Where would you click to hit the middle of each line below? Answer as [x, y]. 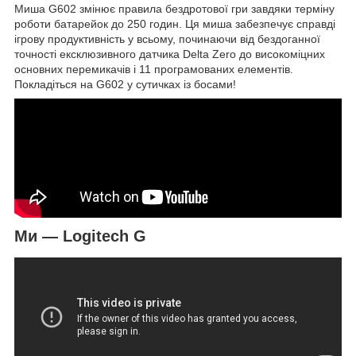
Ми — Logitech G [80, 236]
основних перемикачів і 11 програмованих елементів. [154, 70]
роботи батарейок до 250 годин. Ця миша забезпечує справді [175, 24]
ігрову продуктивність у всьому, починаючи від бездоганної [167, 39]
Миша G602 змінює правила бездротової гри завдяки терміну [174, 9]
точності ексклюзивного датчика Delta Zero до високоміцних [170, 54]
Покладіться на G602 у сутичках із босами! [125, 85]
